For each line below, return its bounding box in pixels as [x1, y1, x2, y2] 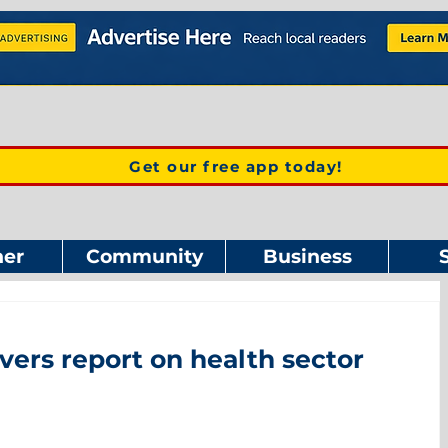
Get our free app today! [129, 156, 343, 176]
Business [262, 245, 352, 268]
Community [85, 245, 203, 268]
